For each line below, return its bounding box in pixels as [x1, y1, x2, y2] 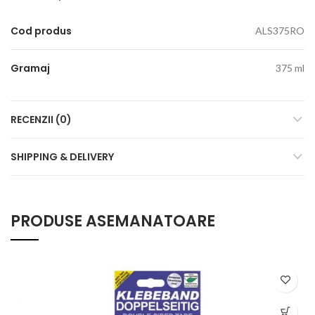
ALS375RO [255, 24, 304, 37]
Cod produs [11, 23, 72, 38]
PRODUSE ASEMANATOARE [11, 210, 215, 232]
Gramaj [11, 60, 50, 75]
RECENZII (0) [11, 112, 72, 127]
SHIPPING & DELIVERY [11, 149, 114, 164]
